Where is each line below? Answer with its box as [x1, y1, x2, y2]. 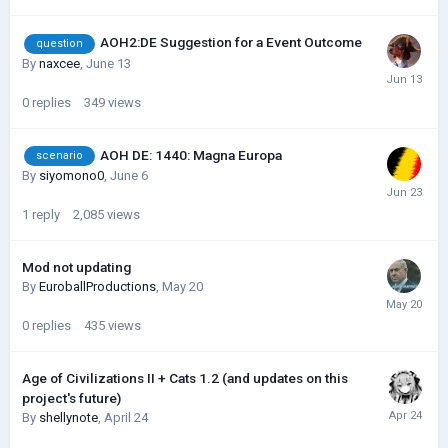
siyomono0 [39, 168, 104, 184]
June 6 [110, 168, 148, 184]
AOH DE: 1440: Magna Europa [100, 146, 282, 163]
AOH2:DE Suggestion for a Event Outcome [100, 34, 362, 51]
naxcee [39, 55, 80, 71]
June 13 [86, 55, 131, 71]
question [36, 36, 83, 50]
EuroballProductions [39, 279, 156, 295]
